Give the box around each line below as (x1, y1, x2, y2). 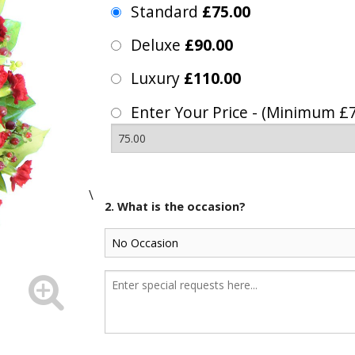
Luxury (131, 67, 184, 90)
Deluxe (131, 34, 185, 56)
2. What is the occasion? (105, 199, 246, 215)
